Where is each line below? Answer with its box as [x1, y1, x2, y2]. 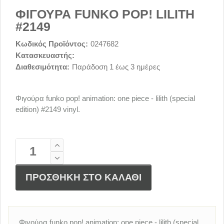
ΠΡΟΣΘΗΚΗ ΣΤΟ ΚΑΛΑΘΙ [25, 172, 141, 183]
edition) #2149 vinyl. [15, 104, 80, 113]
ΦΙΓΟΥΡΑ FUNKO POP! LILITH [15, 6, 194, 21]
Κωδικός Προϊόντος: [15, 39, 88, 48]
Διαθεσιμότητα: [15, 62, 69, 71]
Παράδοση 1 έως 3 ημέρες [72, 62, 160, 71]
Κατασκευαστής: [15, 50, 74, 59]
